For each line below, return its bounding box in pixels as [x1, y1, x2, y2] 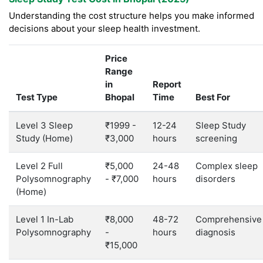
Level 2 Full [16, 160, 63, 172]
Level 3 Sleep [16, 120, 73, 131]
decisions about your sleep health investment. [9, 23, 200, 35]
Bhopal [105, 92, 134, 103]
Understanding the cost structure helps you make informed [9, 10, 254, 22]
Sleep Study [195, 120, 246, 131]
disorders [195, 173, 235, 185]
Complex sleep [195, 160, 258, 172]
